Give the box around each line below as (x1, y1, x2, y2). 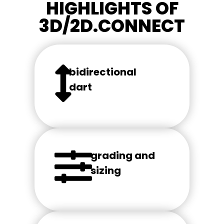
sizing (90, 163, 121, 177)
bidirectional (68, 65, 136, 79)
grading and (90, 148, 155, 162)
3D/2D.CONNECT (39, 13, 185, 38)
